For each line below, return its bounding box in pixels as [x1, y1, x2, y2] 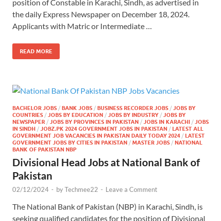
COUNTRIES [12, 111, 43, 118]
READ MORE [20, 47, 52, 55]
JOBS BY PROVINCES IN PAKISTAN [50, 118, 139, 125]
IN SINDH [12, 125, 36, 132]
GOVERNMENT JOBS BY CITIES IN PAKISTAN [12, 139, 127, 146]
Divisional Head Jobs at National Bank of [12, 155, 200, 168]
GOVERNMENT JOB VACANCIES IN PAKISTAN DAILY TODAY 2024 [12, 132, 180, 139]
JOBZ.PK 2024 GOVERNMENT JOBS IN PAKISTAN [40, 125, 167, 132]
